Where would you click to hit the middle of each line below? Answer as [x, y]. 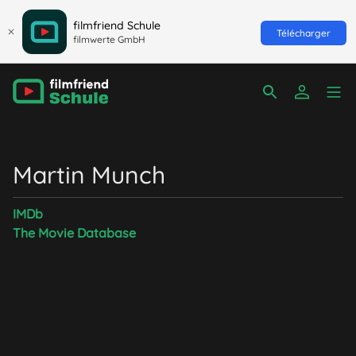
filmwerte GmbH [109, 39]
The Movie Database [74, 233]
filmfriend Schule [117, 25]
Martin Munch [89, 175]
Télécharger [304, 33]
